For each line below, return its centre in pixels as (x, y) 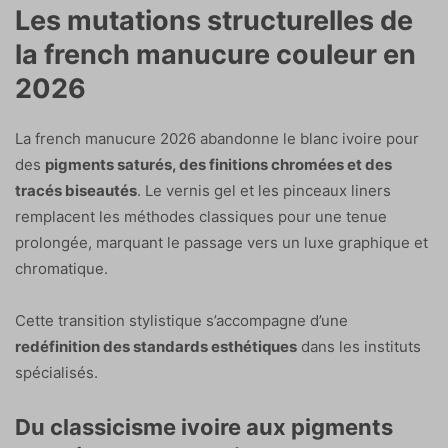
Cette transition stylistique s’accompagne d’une (181, 320)
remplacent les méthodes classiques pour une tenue (201, 216)
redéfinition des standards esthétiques (156, 346)
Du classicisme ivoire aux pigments (204, 426)
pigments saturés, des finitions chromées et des (218, 164)
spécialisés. (56, 372)
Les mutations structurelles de (214, 20)
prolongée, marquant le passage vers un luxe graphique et (221, 242)
